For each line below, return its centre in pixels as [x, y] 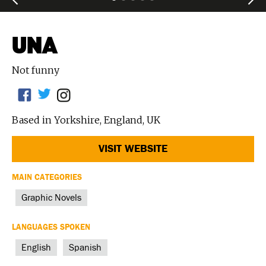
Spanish [85, 247]
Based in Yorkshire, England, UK [86, 120]
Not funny [36, 70]
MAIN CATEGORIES [47, 177]
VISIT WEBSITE [133, 149]
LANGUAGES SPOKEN [51, 227]
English [36, 247]
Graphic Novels [51, 197]
